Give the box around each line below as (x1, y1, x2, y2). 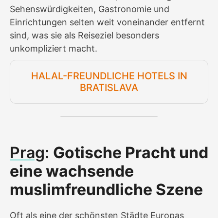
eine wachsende (10, 161, 134, 181)
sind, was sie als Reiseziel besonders (10, 30, 159, 40)
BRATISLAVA (80, 81, 138, 93)
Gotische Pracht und (53, 143, 208, 162)
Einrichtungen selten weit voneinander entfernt (10, 17, 205, 27)
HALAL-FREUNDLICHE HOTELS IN (31, 70, 187, 82)
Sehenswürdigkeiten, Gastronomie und (10, 3, 169, 14)
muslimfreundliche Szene (10, 180, 203, 199)
